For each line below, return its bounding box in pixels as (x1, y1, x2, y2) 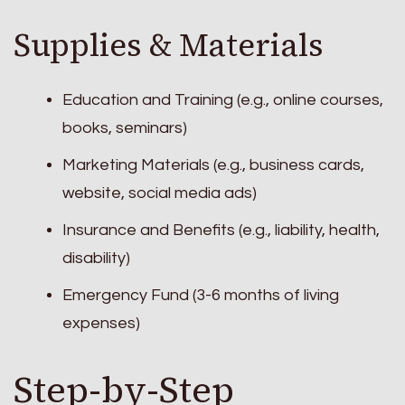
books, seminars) (62, 118, 187, 137)
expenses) (62, 314, 140, 332)
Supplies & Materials (14, 24, 324, 68)
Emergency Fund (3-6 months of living (62, 286, 339, 304)
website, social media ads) (62, 184, 257, 202)
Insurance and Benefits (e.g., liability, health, (62, 221, 380, 239)
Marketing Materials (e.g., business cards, (62, 155, 364, 174)
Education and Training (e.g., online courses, (62, 90, 383, 108)
